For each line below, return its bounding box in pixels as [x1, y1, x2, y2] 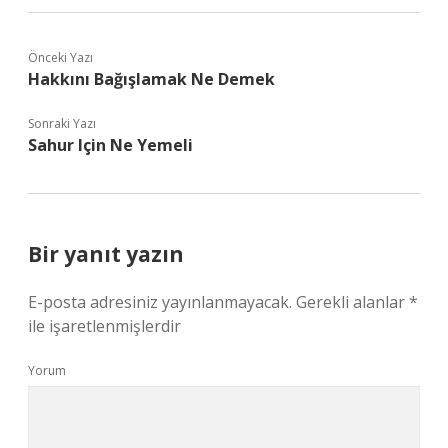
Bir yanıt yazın [28, 240, 184, 268]
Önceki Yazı [28, 49, 93, 66]
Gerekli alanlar [296, 291, 409, 313]
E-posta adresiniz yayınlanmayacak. [28, 291, 292, 313]
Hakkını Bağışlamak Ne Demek [28, 68, 275, 90]
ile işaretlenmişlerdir [28, 315, 181, 337]
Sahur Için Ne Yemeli [28, 134, 193, 156]
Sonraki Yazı [28, 115, 96, 132]
